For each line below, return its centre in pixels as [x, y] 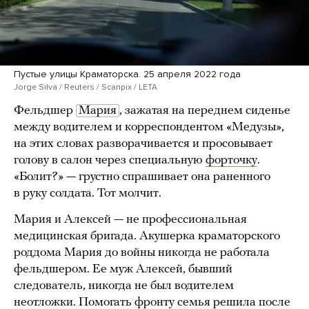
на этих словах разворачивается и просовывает [143, 143]
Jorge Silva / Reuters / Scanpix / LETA [86, 87]
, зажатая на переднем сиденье [205, 110]
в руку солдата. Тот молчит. [88, 193]
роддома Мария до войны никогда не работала [142, 252]
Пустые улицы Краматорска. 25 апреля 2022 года [127, 74]
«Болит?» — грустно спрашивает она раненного [142, 177]
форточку [231, 160]
